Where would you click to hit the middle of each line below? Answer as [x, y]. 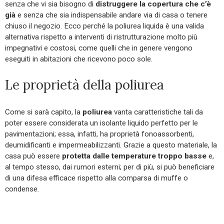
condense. [22, 189]
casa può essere [33, 156]
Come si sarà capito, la [44, 112]
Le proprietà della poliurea [84, 84]
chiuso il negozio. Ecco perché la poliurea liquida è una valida [104, 26]
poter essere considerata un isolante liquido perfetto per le [101, 123]
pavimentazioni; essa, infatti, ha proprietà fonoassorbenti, [99, 134]
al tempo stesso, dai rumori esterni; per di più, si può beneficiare [110, 167]
